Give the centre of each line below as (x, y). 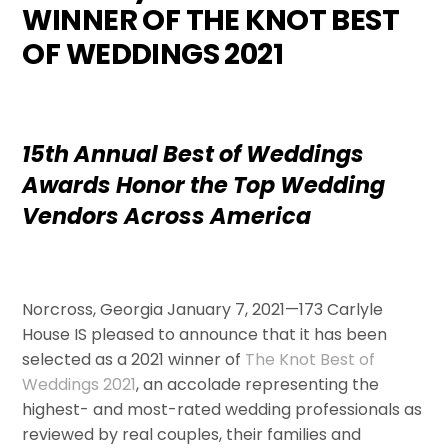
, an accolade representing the (258, 385)
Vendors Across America (167, 216)
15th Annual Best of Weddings (193, 154)
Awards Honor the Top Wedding (204, 185)
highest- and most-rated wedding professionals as (222, 410)
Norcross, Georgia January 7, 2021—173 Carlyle (203, 310)
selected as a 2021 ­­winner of (134, 360)
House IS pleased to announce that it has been (205, 335)
